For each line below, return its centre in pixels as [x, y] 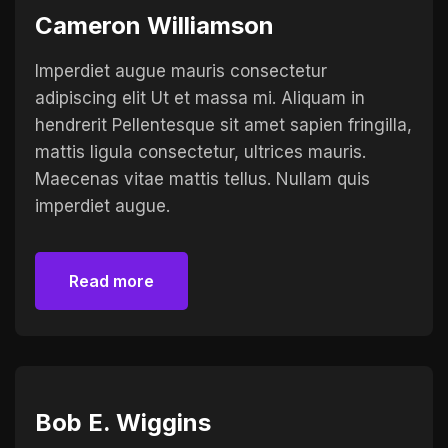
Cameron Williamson [154, 25]
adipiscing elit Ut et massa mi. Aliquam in [200, 98]
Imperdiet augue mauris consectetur [181, 71]
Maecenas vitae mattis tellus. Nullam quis [202, 179]
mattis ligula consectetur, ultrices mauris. [200, 152]
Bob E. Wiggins [123, 422]
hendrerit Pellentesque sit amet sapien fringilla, [223, 125]
